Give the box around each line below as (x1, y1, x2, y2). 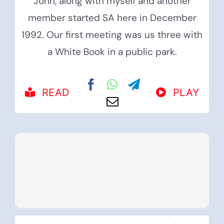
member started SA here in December (27, 11, 196, 24)
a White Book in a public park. (47, 45, 177, 58)
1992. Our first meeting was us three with (21, 28, 202, 41)
